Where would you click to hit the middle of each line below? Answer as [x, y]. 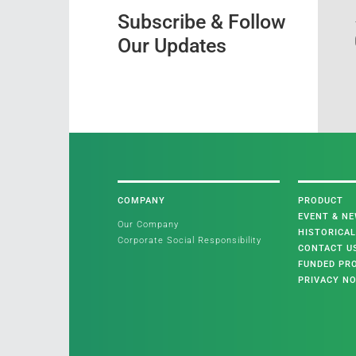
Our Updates [172, 45]
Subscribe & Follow [201, 21]
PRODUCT [320, 200]
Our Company [148, 224]
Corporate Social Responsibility [189, 240]
